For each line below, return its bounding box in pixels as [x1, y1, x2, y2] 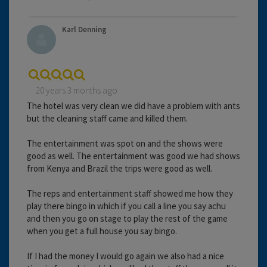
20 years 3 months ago [36, 84, 117, 96]
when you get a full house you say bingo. [27, 225, 177, 237]
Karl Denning [62, 24, 107, 35]
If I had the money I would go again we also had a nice [27, 250, 224, 262]
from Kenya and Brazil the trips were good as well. [27, 162, 212, 174]
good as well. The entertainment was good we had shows [27, 150, 240, 162]
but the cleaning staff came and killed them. [27, 112, 188, 124]
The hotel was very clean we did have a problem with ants [27, 100, 240, 111]
